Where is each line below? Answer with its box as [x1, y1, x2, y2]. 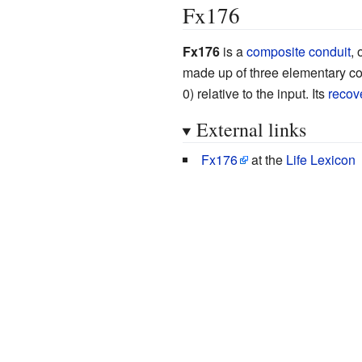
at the [247, 149, 286, 169]
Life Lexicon [285, 149, 356, 169]
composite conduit [246, 41, 351, 61]
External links [196, 116, 306, 142]
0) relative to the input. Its [182, 83, 328, 103]
